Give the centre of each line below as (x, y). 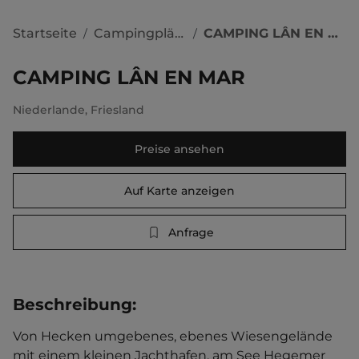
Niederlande (49, 110)
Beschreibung (73, 305)
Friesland (117, 110)
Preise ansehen (179, 149)
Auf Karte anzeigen (179, 191)
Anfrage (191, 232)
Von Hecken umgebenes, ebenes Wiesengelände (174, 336)
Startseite (45, 33)
